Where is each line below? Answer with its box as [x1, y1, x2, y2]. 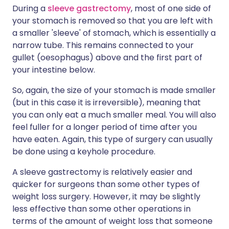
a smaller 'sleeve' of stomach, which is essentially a [12, 27, 216, 39]
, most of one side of [131, 3, 211, 15]
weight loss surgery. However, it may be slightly [12, 191, 200, 203]
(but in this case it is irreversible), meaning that [12, 97, 201, 109]
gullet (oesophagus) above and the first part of [12, 52, 202, 64]
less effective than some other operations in [12, 203, 191, 215]
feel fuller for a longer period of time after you [12, 121, 197, 133]
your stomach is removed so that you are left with [12, 15, 213, 27]
